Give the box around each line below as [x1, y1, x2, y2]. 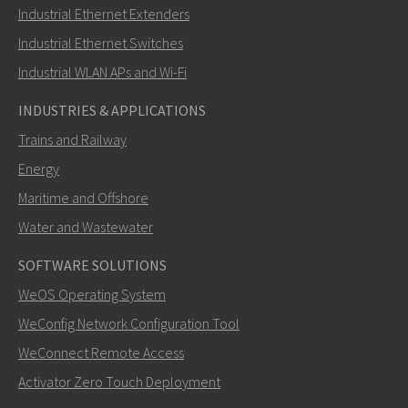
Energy [18, 158, 59, 178]
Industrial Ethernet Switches [18, 33, 183, 52]
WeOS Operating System [18, 284, 166, 303]
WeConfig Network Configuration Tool [18, 313, 240, 332]
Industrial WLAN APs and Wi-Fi [18, 62, 187, 81]
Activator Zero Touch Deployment [18, 372, 220, 391]
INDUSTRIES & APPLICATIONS [18, 100, 206, 119]
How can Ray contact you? [36, 25, 181, 43]
